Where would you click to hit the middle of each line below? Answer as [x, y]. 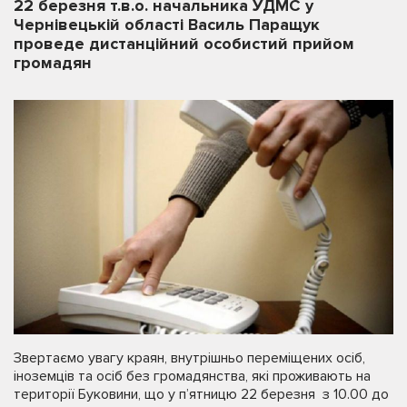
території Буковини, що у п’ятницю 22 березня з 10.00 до [201, 395]
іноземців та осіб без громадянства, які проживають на [192, 377]
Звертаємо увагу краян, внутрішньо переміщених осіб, [189, 358]
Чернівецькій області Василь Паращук [167, 25]
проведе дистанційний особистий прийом [184, 44]
